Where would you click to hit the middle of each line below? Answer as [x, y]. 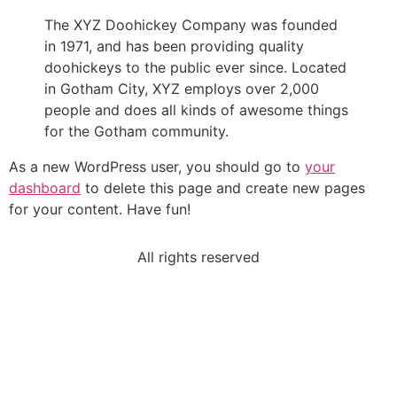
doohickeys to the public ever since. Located [195, 67]
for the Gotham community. [136, 131]
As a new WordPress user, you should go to [157, 167]
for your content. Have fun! [100, 209]
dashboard [45, 188]
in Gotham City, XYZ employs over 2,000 [182, 89]
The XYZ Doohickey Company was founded [191, 25]
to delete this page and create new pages [223, 188]
